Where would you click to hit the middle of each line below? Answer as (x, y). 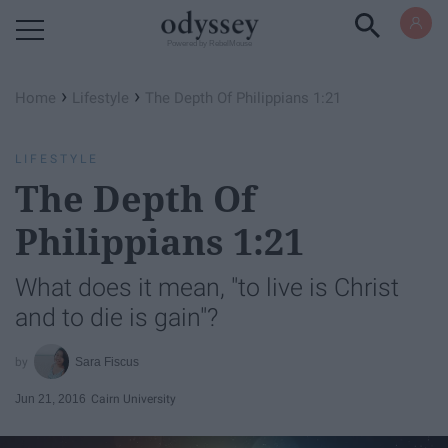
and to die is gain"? (116, 317)
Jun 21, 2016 (50, 398)
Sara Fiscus (107, 361)
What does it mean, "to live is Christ (207, 287)
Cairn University (133, 398)
